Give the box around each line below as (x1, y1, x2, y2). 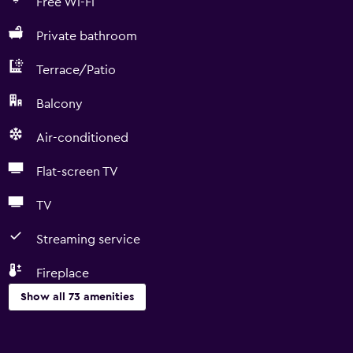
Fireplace (36, 267, 89, 280)
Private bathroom (36, 30, 137, 43)
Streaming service (36, 233, 140, 246)
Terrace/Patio (36, 64, 116, 76)
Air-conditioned (36, 132, 128, 144)
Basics (8, 327, 44, 340)
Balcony (36, 98, 83, 110)
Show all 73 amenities (20, 292, 134, 303)
